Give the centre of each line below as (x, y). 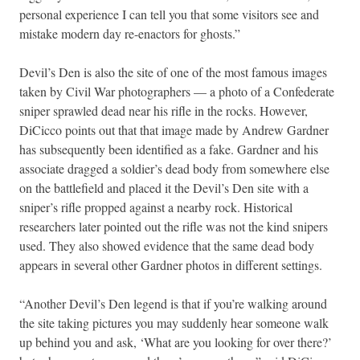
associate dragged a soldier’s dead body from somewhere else (174, 168)
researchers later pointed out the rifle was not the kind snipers (174, 226)
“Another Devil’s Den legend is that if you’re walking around (173, 303)
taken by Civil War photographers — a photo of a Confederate (177, 91)
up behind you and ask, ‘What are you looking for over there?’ (176, 342)
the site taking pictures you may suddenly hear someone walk (174, 322)
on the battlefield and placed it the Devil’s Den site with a (164, 187)
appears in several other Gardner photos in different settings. (171, 264)
